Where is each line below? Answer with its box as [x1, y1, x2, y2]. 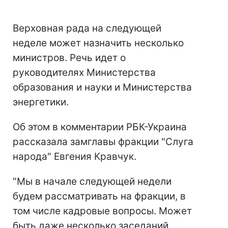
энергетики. [13, 96, 69, 108]
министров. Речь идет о [13, 52, 126, 64]
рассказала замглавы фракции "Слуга [13, 136, 193, 148]
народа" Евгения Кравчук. [13, 151, 136, 163]
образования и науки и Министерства [13, 81, 192, 94]
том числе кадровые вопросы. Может [13, 205, 192, 217]
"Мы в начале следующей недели [13, 176, 172, 188]
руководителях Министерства [13, 67, 156, 79]
